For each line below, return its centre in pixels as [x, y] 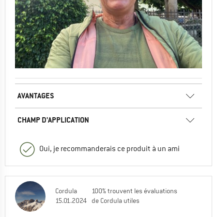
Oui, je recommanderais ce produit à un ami [109, 149]
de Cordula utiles [116, 201]
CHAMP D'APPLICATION [53, 120]
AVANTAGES [36, 96]
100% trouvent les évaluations [134, 191]
